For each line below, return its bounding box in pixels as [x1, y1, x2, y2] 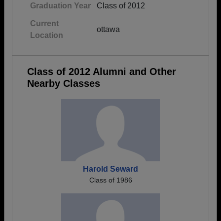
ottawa [97, 25, 120, 34]
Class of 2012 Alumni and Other [27, 66, 176, 77]
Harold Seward [83, 165, 138, 173]
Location [30, 31, 63, 39]
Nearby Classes [27, 78, 100, 89]
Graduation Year [30, 1, 91, 10]
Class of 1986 [89, 176, 132, 184]
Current [30, 19, 59, 28]
